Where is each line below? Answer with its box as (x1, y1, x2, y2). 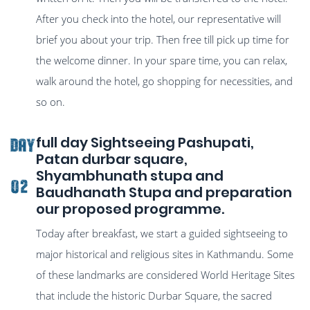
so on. (36, 95, 66, 109)
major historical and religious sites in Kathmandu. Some (36, 247, 294, 262)
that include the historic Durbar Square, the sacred (36, 289, 273, 303)
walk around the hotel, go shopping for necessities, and (36, 74, 293, 89)
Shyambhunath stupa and (36, 166, 224, 186)
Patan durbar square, (36, 149, 188, 170)
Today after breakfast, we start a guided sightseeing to (36, 226, 289, 241)
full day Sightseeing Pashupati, (36, 133, 255, 153)
